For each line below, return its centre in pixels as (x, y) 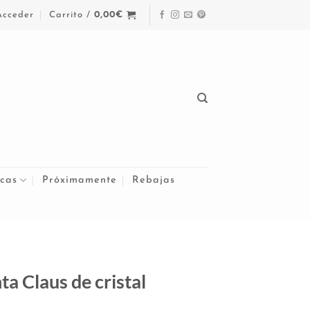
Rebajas (154, 180)
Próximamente (80, 180)
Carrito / (72, 15)
